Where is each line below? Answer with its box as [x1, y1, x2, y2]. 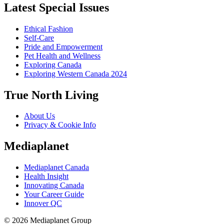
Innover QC [24, 199, 62, 208]
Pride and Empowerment [24, 42, 102, 51]
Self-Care [24, 33, 54, 42]
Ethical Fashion [24, 24, 73, 33]
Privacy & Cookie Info [24, 120, 96, 129]
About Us [24, 111, 55, 120]
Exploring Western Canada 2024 [24, 69, 127, 78]
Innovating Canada [24, 181, 84, 190]
